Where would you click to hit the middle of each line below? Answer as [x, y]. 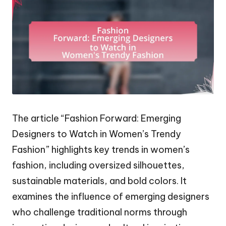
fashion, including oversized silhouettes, [98, 165]
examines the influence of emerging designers [111, 196]
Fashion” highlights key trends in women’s [101, 149]
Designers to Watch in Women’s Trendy [97, 134]
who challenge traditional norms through [100, 212]
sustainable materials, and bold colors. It [99, 181]
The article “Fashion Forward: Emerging [97, 118]
